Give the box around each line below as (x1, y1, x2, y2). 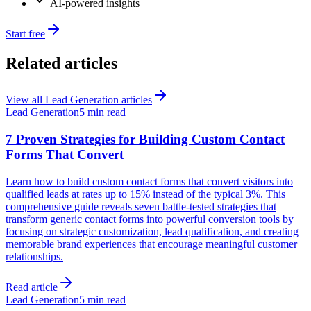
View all (6, 94, 45, 106)
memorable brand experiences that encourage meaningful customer (6, 237, 297, 250)
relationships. (6, 250, 63, 262)
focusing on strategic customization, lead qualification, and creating (6, 225, 299, 237)
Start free (6, 28, 45, 40)
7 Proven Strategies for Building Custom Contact (6, 131, 285, 146)
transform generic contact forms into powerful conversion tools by (6, 212, 294, 225)
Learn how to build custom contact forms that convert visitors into (6, 175, 293, 187)
